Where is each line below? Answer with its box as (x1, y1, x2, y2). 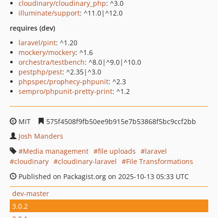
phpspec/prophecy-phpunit (18, 77, 109, 86)
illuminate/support (18, 8, 80, 18)
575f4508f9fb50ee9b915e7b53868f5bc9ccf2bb (44, 117, 196, 126)
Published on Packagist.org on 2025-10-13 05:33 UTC (17, 172, 189, 181)
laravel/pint (18, 38, 56, 47)
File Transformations (126, 157, 193, 166)
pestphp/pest (18, 67, 62, 76)
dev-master (12, 188, 49, 198)
